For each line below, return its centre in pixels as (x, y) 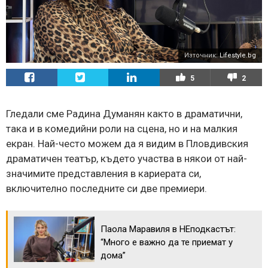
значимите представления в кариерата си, (103, 173)
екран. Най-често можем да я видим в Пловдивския (127, 143)
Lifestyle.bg (238, 55)
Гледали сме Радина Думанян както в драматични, (124, 113)
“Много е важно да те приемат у (167, 242)
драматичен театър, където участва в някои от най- (127, 158)
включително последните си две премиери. (106, 188)
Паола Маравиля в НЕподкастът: (168, 229)
